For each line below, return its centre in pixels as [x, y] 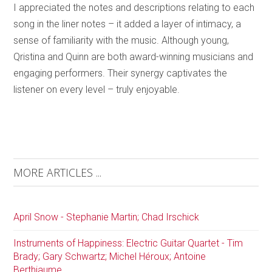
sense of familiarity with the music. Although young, [121, 40]
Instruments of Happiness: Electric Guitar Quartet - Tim [128, 243]
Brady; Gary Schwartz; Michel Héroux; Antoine [110, 256]
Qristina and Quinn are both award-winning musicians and [134, 56]
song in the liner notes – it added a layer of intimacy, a [127, 24]
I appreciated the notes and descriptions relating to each [134, 7]
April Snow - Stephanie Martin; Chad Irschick [107, 217]
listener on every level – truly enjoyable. [97, 89]
